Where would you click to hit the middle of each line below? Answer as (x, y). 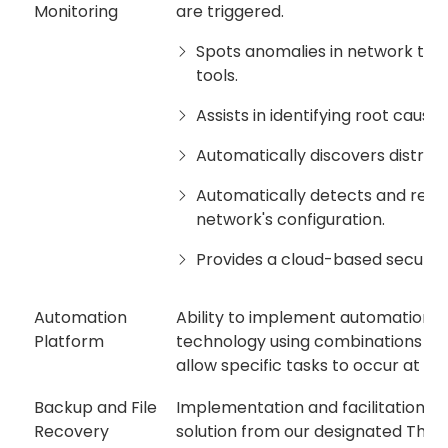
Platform (69, 342)
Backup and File (95, 408)
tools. (217, 76)
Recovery (71, 432)
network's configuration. (290, 220)
